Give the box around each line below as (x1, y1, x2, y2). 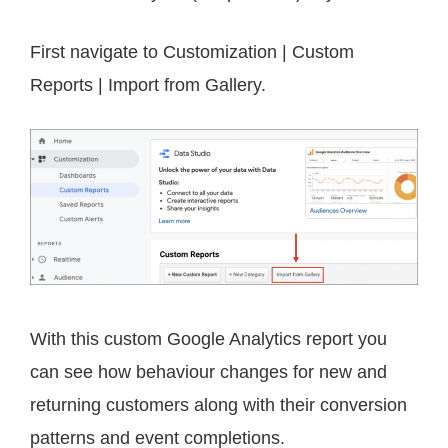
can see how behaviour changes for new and (30, 362, 387, 383)
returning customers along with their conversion (30, 395, 407, 416)
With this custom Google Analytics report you (30, 329, 387, 350)
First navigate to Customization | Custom (30, 41, 354, 62)
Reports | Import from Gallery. (30, 74, 266, 95)
